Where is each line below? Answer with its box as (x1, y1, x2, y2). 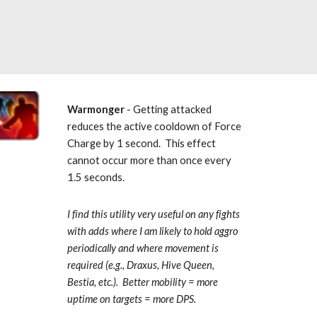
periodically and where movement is (67, 242, 219, 254)
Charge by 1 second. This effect (67, 137, 216, 149)
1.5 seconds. (67, 171, 127, 183)
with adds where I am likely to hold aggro (67, 225, 238, 237)
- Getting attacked (124, 103, 212, 115)
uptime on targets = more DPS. (67, 293, 196, 305)
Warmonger (67, 103, 125, 115)
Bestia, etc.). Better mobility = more (67, 276, 218, 288)
